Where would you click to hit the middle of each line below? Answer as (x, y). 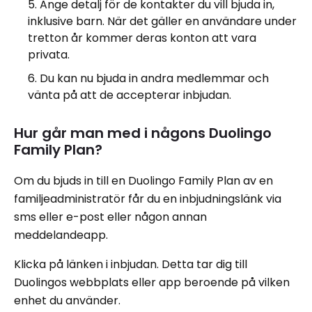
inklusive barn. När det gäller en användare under (162, 21)
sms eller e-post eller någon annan (110, 217)
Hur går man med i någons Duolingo (143, 133)
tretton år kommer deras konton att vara (142, 38)
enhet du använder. (67, 300)
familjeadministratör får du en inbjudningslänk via (148, 198)
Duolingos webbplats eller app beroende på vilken (152, 282)
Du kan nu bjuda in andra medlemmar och (154, 78)
